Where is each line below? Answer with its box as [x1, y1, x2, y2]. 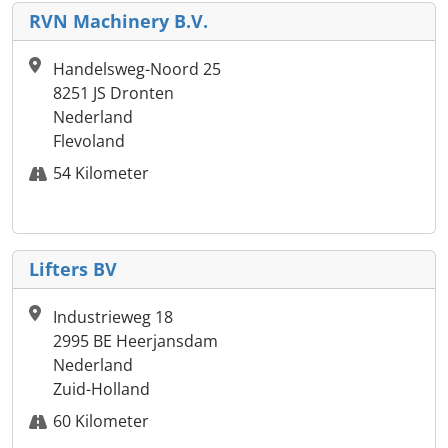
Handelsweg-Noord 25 [53, 58, 221, 81]
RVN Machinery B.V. [29, 9, 208, 34]
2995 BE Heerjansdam [53, 330, 218, 353]
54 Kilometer [53, 162, 149, 185]
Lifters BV [29, 257, 117, 282]
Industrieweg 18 [53, 306, 173, 329]
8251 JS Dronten [53, 82, 174, 105]
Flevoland [53, 130, 125, 153]
